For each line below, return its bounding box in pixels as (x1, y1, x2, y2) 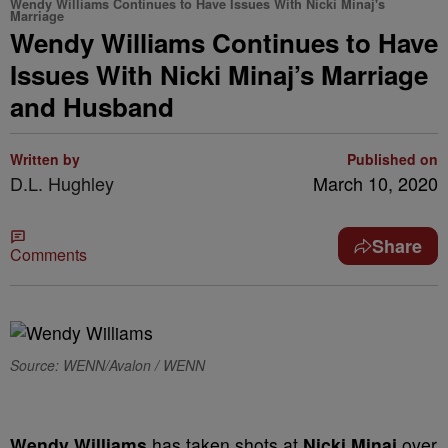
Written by (10, 149, 80, 169)
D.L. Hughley (10, 170, 114, 196)
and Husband (10, 88, 174, 125)
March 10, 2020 (313, 170, 438, 196)
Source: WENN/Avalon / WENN (10, 355, 205, 375)
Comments (10, 243, 87, 266)
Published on (347, 149, 438, 169)
